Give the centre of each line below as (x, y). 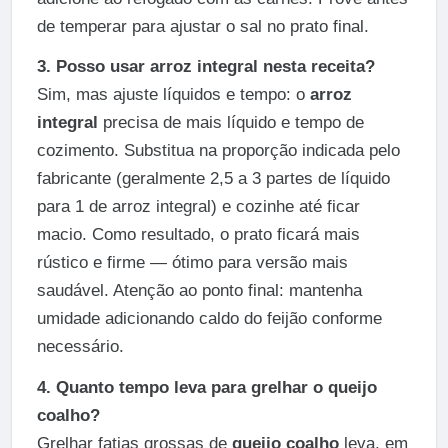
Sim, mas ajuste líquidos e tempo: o (173, 95)
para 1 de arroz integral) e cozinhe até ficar (198, 207)
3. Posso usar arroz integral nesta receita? (205, 67)
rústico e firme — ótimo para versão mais (192, 263)
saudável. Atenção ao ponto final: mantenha (199, 291)
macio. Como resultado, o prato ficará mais (198, 235)
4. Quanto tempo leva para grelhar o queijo (206, 387)
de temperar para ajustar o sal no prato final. (202, 27)
